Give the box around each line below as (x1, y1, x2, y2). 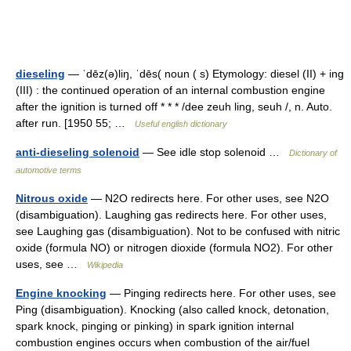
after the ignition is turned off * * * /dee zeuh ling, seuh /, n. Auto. (16, 100, 332, 113)
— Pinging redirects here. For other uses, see (107, 287, 336, 299)
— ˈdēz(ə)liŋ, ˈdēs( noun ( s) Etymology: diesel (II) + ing (65, 67, 344, 80)
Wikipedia (87, 260, 123, 270)
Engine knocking (16, 287, 107, 299)
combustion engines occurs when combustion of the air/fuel (16, 336, 309, 349)
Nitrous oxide (16, 192, 88, 204)
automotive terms (16, 165, 81, 175)
